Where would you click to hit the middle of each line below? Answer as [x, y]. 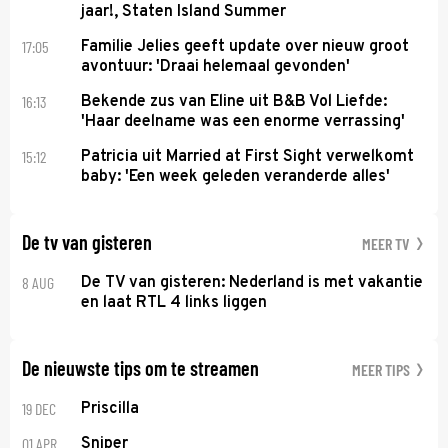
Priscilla [110, 408]
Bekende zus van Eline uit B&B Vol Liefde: [234, 101]
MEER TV [387, 243]
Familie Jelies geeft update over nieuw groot [245, 46]
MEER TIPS [382, 369]
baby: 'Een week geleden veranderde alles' [236, 176]
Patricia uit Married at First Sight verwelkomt [248, 156]
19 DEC [39, 408]
